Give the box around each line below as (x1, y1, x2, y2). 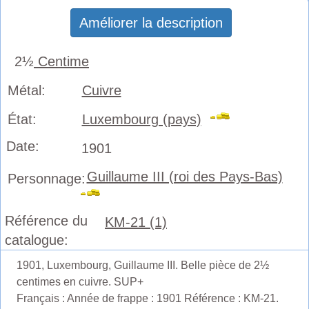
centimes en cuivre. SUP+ (16, 275, 143, 288)
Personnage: (8, 170, 86, 186)
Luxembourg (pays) (81, 111, 201, 127)
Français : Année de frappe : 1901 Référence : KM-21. (16, 292, 279, 304)
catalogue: (5, 232, 68, 248)
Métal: (8, 82, 46, 98)
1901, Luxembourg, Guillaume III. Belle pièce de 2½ (16, 259, 269, 271)
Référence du (5, 212, 88, 228)
